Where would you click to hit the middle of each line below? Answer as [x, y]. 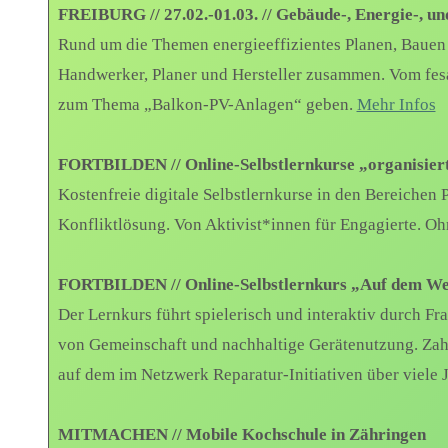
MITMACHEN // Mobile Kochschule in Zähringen [241, 435]
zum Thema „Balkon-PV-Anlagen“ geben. [207, 105]
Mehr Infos [396, 105]
